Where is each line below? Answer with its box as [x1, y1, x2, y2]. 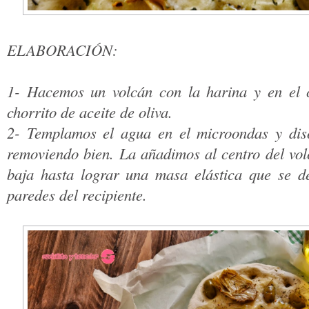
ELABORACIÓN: [7, 39, 118, 61]
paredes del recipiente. [7, 184, 147, 206]
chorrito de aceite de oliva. [7, 101, 172, 123]
